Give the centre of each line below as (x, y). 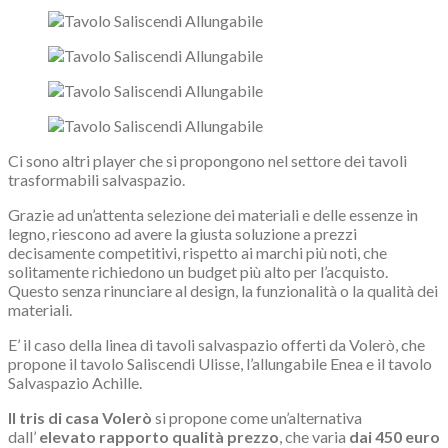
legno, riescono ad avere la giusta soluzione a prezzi (182, 233)
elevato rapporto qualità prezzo (159, 436)
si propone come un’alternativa (257, 417)
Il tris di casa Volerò (80, 417)
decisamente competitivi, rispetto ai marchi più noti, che (197, 252)
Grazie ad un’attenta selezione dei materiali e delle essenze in (213, 214)
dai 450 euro (394, 436)
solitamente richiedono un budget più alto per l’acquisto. (198, 271)
